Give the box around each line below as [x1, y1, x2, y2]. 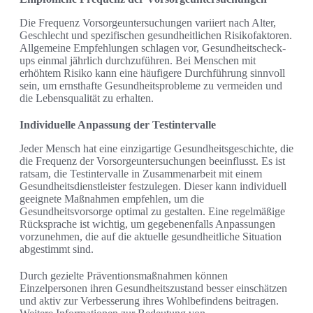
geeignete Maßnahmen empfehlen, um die [20, 192, 204, 205]
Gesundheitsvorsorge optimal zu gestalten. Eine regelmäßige [20, 205, 285, 217]
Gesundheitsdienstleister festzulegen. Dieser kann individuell [20, 180, 286, 192]
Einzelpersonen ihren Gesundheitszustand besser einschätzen [20, 282, 287, 294]
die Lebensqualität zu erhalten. [20, 92, 154, 104]
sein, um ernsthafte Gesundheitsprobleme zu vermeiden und [20, 79, 282, 92]
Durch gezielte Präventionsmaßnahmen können [20, 269, 228, 282]
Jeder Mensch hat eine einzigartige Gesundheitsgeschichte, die [20, 142, 293, 154]
